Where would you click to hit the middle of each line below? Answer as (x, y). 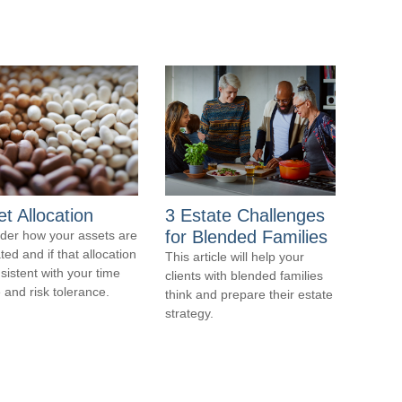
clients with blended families (244, 275)
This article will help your (235, 257)
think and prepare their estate (249, 294)
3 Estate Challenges (245, 215)
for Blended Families (246, 237)
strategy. (189, 313)
